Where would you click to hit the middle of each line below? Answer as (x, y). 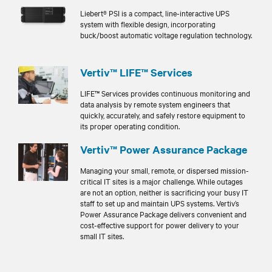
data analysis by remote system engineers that (155, 104)
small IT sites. (102, 236)
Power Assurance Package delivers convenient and (163, 214)
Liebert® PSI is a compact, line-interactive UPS (155, 12)
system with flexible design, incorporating (148, 23)
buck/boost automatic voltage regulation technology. (166, 34)
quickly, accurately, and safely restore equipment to (163, 115)
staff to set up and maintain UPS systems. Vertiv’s (160, 203)
